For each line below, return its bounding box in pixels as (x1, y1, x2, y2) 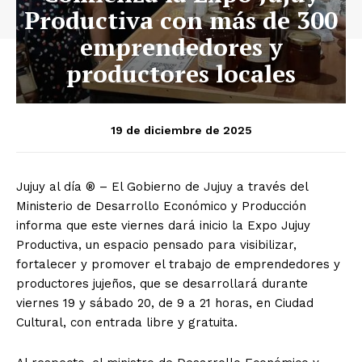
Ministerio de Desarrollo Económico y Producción (16, 198, 306, 213)
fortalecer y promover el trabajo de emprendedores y (16, 256, 340, 271)
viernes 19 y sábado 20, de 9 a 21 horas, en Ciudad (16, 295, 314, 310)
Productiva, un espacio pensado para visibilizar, (16, 237, 297, 252)
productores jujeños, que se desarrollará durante (16, 276, 308, 291)
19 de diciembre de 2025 (110, 123, 252, 137)
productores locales (66, 57, 296, 90)
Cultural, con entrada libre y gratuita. (16, 314, 238, 330)
